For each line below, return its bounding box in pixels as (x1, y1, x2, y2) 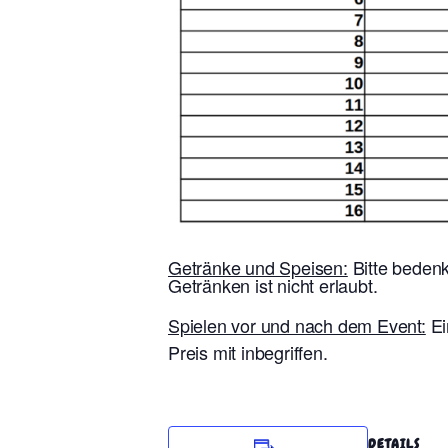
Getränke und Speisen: (168, 253, 348, 280)
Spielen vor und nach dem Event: (168, 311, 426, 338)
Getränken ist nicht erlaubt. (168, 271, 378, 298)
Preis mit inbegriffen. (168, 338, 328, 365)
